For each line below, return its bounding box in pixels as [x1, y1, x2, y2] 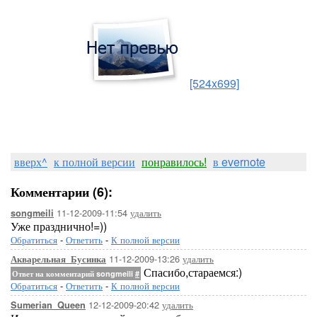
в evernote [213, 154, 265, 170]
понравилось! [142, 154, 207, 170]
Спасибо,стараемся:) [141, 264, 242, 280]
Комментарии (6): [11, 183, 113, 201]
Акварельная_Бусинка [11, 253, 106, 265]
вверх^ [14, 154, 47, 170]
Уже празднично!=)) [11, 218, 107, 234]
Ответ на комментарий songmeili [12, 268, 135, 279]
